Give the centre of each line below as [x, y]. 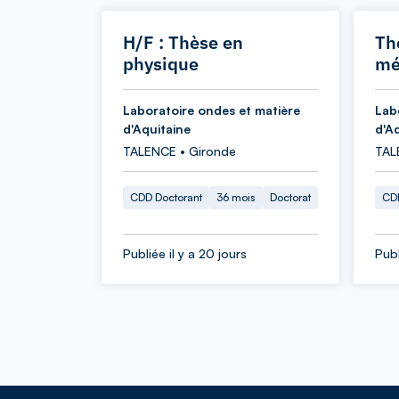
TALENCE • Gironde [179, 151]
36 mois [236, 197]
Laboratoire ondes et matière [212, 110]
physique [161, 64]
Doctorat [290, 197]
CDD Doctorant [166, 197]
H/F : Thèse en [183, 42]
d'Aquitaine [157, 129]
